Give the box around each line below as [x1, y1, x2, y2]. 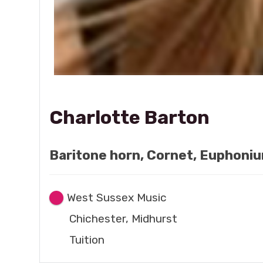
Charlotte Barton [49, 106, 210, 129]
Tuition [69, 232, 105, 247]
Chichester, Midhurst [69, 211, 178, 225]
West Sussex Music [66, 190, 167, 204]
